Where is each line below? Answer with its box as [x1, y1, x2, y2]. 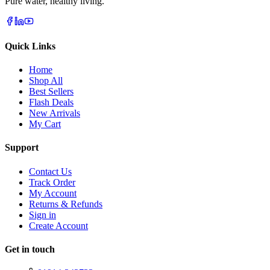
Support [5, 142, 39, 153]
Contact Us [29, 166, 72, 177]
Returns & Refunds [29, 198, 102, 209]
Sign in [29, 209, 56, 220]
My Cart [29, 119, 61, 130]
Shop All [29, 75, 63, 86]
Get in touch [5, 243, 55, 254]
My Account [29, 187, 77, 198]
